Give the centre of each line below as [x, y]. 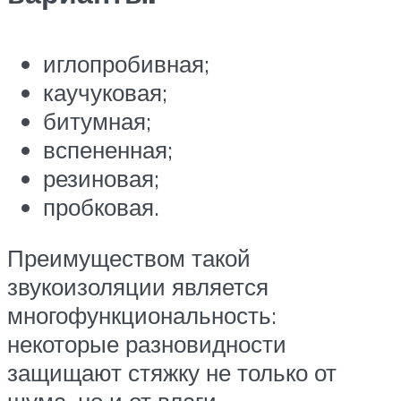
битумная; [97, 120]
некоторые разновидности [147, 344]
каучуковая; [105, 92]
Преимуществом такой [129, 258]
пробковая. [101, 206]
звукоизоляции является [138, 287]
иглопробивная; [126, 63]
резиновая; [101, 178]
